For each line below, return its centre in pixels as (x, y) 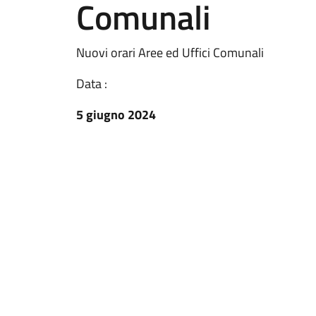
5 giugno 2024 (116, 115)
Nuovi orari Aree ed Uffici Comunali (170, 53)
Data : (92, 84)
